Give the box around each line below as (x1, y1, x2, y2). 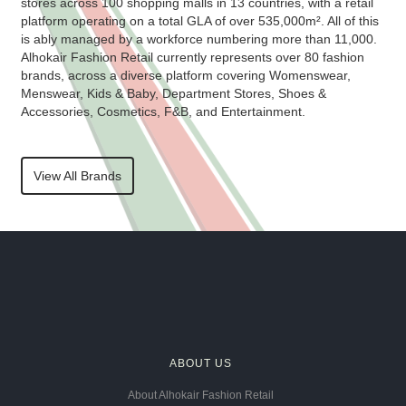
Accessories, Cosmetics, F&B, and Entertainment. (20, 104, 305, 119)
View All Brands (33, 169, 121, 183)
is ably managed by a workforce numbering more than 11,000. (20, 32, 377, 46)
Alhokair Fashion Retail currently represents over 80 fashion (20, 50, 364, 64)
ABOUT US (169, 357, 232, 370)
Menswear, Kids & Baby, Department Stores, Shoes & (20, 86, 326, 101)
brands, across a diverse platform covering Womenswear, (20, 68, 351, 82)
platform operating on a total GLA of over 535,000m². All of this (20, 14, 379, 28)
